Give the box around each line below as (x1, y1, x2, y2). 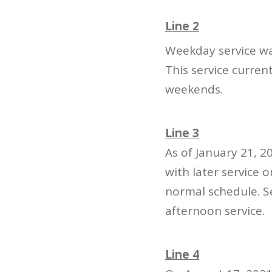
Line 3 (165, 125, 199, 141)
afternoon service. (165, 203, 265, 219)
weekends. (165, 81, 223, 97)
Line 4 (165, 246, 199, 262)
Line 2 (165, 18, 199, 34)
